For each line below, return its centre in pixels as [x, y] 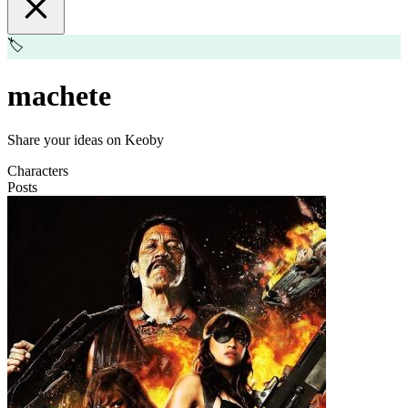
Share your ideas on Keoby [86, 140]
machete [59, 95]
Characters [38, 171]
